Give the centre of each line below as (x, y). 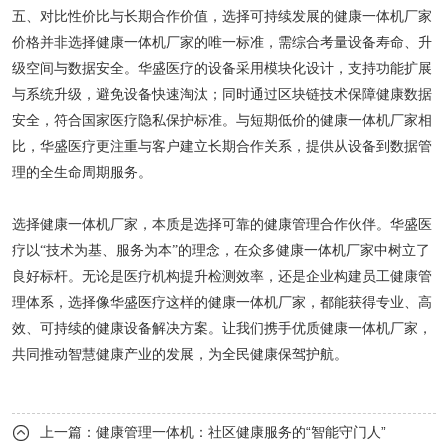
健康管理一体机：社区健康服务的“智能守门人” (241, 431)
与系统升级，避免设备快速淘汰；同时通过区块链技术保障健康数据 (222, 95)
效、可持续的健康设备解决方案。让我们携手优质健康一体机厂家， (222, 329)
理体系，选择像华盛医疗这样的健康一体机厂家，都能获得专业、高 (222, 303)
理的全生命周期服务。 (82, 173)
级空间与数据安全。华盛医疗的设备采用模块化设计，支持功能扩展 (222, 69)
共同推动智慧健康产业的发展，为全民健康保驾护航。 (180, 355)
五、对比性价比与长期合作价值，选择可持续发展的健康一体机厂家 (222, 17)
